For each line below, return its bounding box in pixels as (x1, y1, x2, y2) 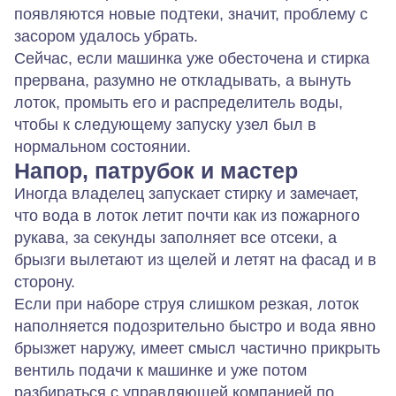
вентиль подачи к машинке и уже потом (14, 362, 307, 379)
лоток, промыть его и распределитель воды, (14, 94, 343, 111)
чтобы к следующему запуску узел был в (14, 116, 316, 133)
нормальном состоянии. (14, 138, 191, 156)
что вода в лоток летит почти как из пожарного (14, 207, 360, 225)
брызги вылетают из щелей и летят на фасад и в (14, 251, 377, 269)
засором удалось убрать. (14, 27, 198, 45)
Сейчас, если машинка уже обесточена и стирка (14, 49, 369, 67)
